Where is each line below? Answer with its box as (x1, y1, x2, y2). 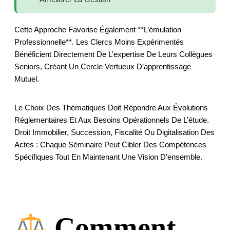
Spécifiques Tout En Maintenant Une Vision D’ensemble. (14, 152, 202, 162)
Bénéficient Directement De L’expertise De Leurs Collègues (14, 50, 213, 59)
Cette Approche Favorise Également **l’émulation (14, 25, 181, 34)
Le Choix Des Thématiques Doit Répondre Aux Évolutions (14, 103, 208, 112)
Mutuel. (14, 74, 39, 84)
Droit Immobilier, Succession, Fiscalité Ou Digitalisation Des (14, 128, 215, 137)
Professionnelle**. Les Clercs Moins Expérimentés (14, 37, 184, 47)
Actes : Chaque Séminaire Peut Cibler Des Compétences (14, 140, 206, 149)
